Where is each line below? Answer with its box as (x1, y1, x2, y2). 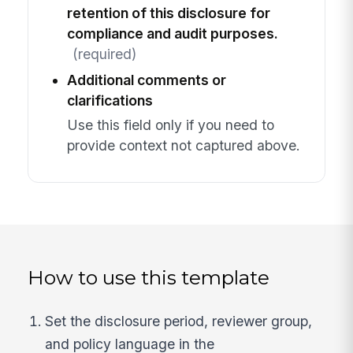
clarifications (66, 92, 153, 110)
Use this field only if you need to (66, 116, 274, 133)
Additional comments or (66, 72, 226, 89)
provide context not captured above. (66, 136, 300, 154)
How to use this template (28, 265, 270, 289)
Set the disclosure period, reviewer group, (45, 313, 313, 330)
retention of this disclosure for (66, 5, 270, 22)
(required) (72, 46, 136, 63)
